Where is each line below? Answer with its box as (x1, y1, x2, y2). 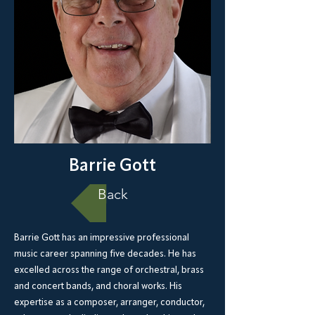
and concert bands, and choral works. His (14, 281, 182, 292)
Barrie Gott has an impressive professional (14, 233, 189, 243)
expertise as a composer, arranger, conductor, (14, 297, 205, 308)
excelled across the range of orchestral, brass (14, 265, 204, 276)
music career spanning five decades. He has (14, 249, 196, 259)
